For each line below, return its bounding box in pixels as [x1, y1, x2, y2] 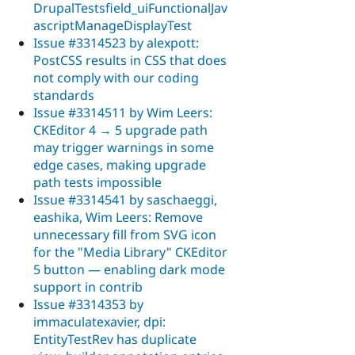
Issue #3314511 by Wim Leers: [33, 103, 212, 121]
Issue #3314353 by [33, 295, 143, 313]
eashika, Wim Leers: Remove [33, 208, 203, 226]
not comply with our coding [33, 68, 199, 86]
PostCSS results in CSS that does [33, 51, 227, 69]
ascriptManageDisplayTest [33, 16, 192, 34]
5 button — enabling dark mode [33, 260, 225, 278]
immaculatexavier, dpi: [33, 312, 166, 330]
